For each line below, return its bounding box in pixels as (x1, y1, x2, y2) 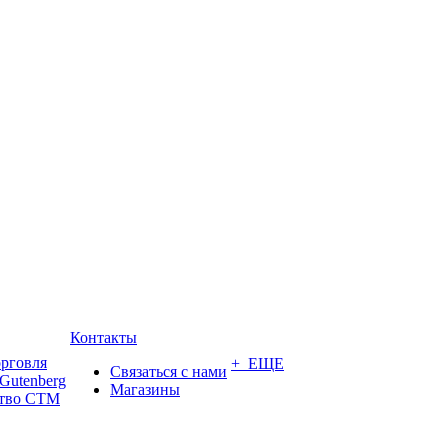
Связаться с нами (110, 363, 227, 380)
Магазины (110, 381, 180, 398)
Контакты (70, 329, 137, 346)
